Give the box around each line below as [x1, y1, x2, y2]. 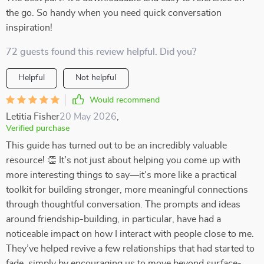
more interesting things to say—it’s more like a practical [6, 170, 237, 180]
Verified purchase [6, 124, 70, 133]
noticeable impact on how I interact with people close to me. [6, 229, 254, 239]
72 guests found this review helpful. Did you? [6, 47, 196, 57]
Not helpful [75, 74, 116, 82]
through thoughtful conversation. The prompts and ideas [6, 200, 240, 209]
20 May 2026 [60, 112, 117, 121]
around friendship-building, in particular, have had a [6, 214, 221, 224]
